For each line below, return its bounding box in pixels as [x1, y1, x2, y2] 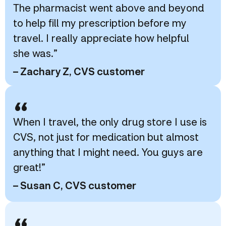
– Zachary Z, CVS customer [13, 64, 145, 78]
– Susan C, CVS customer [13, 178, 136, 192]
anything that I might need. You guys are [13, 145, 203, 158]
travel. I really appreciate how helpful [13, 31, 189, 44]
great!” [13, 160, 45, 174]
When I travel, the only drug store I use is [13, 115, 207, 128]
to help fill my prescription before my [13, 16, 187, 29]
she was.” [13, 46, 58, 60]
